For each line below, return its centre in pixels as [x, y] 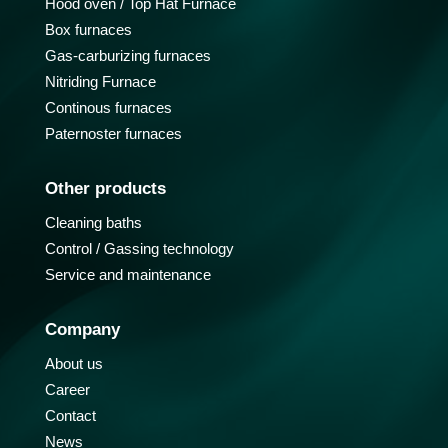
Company [82, 330]
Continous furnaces [108, 108]
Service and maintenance [127, 275]
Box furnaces [88, 30]
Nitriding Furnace [100, 82]
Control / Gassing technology [139, 249]
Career [67, 390]
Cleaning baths [93, 223]
